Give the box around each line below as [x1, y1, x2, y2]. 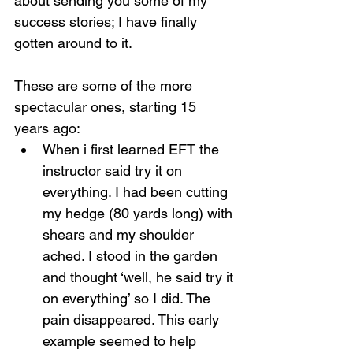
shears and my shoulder [43, 226, 198, 243]
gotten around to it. [14, 35, 132, 51]
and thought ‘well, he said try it [43, 269, 237, 285]
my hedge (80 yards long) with [43, 205, 236, 221]
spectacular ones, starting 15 [14, 98, 200, 115]
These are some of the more [14, 77, 196, 94]
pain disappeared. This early [43, 311, 223, 328]
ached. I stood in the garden [43, 247, 221, 264]
